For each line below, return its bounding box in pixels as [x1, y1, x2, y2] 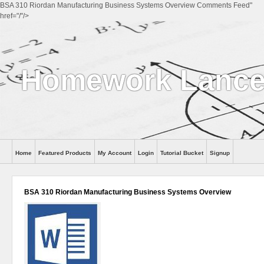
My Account [98, 150, 131, 156]
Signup [210, 150, 230, 156]
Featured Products [38, 150, 91, 156]
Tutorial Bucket [160, 150, 203, 156]
